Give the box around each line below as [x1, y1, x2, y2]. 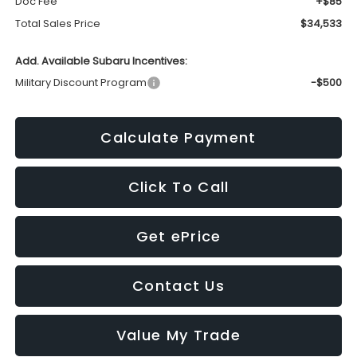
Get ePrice [135, 226, 222, 246]
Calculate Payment [100, 127, 257, 147]
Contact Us [132, 275, 225, 296]
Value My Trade [116, 324, 241, 345]
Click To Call [127, 176, 229, 197]
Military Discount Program [14, 74, 147, 90]
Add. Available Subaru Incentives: [14, 53, 187, 69]
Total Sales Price [14, 15, 100, 31]
